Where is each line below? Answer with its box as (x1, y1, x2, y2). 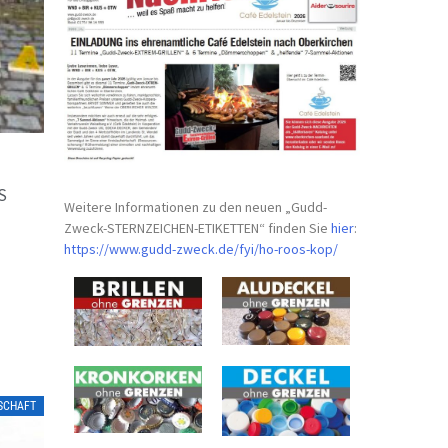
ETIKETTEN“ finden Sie (198, 218, 332, 237)
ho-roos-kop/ (259, 239, 339, 258)
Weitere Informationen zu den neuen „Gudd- (64, 197, 328, 216)
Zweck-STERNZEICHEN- (64, 218, 199, 237)
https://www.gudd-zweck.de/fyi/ (64, 239, 260, 258)
